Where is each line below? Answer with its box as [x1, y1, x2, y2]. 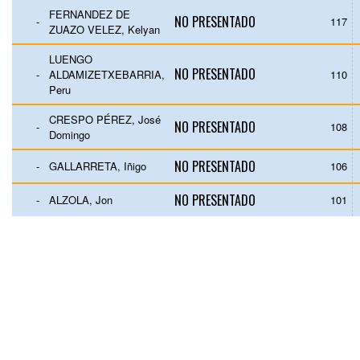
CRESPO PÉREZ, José [49, 112, 161, 127]
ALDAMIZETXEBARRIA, [49, 67, 165, 82]
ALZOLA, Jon [49, 192, 112, 207]
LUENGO [49, 51, 92, 67]
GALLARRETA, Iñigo [49, 158, 146, 174]
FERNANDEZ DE [49, 6, 130, 22]
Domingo [49, 127, 90, 142]
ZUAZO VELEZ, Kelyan [49, 22, 160, 37]
